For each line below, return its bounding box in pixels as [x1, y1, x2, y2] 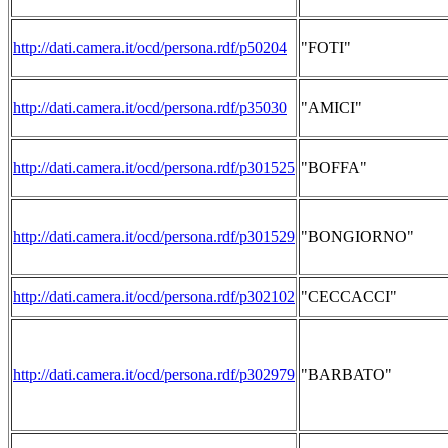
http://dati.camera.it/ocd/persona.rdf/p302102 [13, 288, 295, 305]
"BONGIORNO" [301, 228, 414, 245]
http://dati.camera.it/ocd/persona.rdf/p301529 [13, 228, 295, 245]
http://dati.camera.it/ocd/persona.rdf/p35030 [13, 99, 287, 116]
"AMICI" [301, 99, 362, 116]
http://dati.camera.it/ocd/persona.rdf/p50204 [13, 39, 287, 56]
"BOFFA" [301, 159, 367, 176]
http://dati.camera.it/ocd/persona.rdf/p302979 [13, 366, 295, 383]
